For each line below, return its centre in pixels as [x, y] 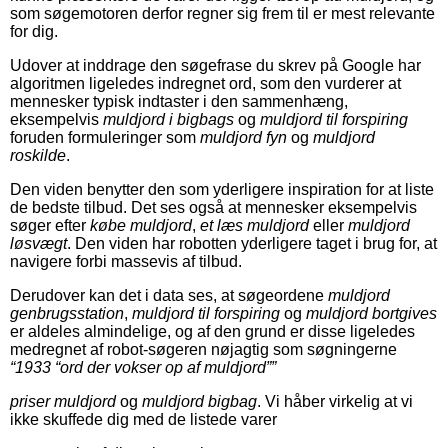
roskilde [38, 155]
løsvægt [38, 243]
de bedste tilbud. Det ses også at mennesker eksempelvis [213, 207]
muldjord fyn [243, 137]
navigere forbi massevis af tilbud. [126, 261]
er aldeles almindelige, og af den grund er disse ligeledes [212, 331]
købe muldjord [141, 225]
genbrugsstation [67, 313]
